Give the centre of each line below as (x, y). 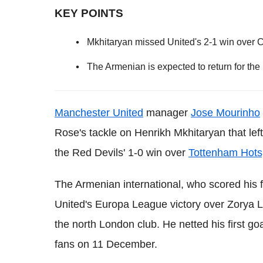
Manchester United (99, 113)
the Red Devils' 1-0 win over (122, 153)
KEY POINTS (89, 13)
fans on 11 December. (106, 244)
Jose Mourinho (225, 113)
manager (167, 113)
